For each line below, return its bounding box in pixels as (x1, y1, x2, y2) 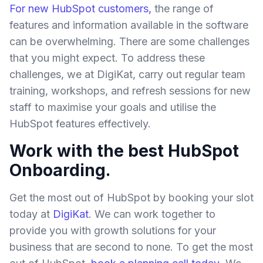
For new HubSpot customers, (9, 2, 151, 15)
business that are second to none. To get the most (9, 241, 253, 253)
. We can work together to (89, 208, 215, 220)
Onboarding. (9, 160, 110, 180)
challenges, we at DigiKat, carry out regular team (9, 68, 245, 80)
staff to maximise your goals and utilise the (9, 101, 216, 113)
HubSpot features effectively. (9, 117, 151, 130)
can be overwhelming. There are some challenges (9, 35, 249, 48)
